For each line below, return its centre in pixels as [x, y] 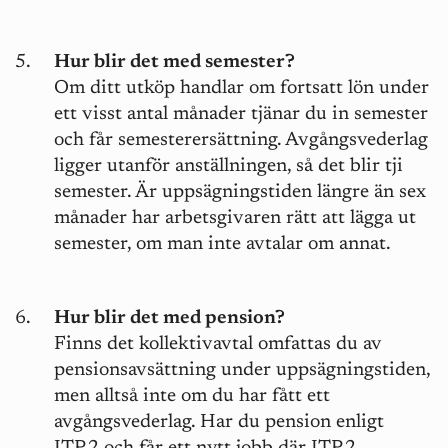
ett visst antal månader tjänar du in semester [241, 114]
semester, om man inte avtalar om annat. [222, 244]
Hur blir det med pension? [169, 319]
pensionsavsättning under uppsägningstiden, [242, 371]
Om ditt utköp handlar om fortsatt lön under [241, 88]
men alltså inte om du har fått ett [192, 397]
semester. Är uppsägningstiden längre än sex [240, 192]
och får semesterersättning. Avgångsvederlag [241, 140]
